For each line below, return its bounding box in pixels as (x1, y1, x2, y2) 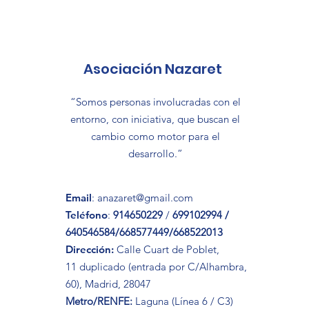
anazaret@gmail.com (97, 191, 193, 204)
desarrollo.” (128, 147, 183, 160)
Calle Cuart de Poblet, (114, 243, 219, 256)
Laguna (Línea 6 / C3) (132, 295, 233, 308)
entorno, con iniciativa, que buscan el (70, 112, 240, 126)
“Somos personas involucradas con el (70, 95, 241, 108)
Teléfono (66, 208, 108, 221)
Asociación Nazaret (83, 59, 222, 79)
